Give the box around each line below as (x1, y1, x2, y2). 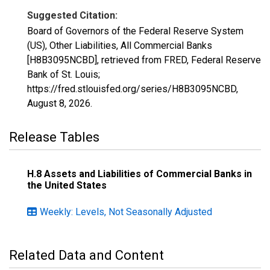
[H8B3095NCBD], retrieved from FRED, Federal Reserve (27, 54, 261, 66)
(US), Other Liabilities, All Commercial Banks (27, 40, 212, 51)
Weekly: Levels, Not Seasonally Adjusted (40, 206, 212, 218)
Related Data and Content (9, 248, 164, 263)
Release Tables (9, 130, 99, 145)
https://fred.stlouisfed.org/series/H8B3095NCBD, (27, 83, 238, 95)
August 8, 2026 (27, 98, 90, 109)
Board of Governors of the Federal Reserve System (27, 25, 243, 37)
